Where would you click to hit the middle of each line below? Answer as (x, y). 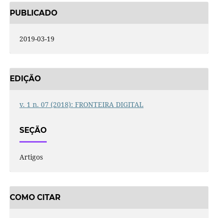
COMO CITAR (35, 198)
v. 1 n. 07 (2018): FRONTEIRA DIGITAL (81, 104)
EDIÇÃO (25, 79)
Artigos (31, 157)
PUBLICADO (33, 13)
